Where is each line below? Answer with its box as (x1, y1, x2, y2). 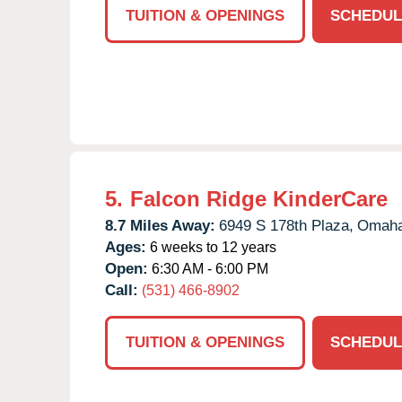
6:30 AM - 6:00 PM (148, 260, 268, 276)
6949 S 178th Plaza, (219, 216, 354, 234)
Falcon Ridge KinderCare (130, 186, 388, 211)
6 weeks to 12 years (146, 239, 276, 255)
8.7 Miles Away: (105, 216, 215, 234)
